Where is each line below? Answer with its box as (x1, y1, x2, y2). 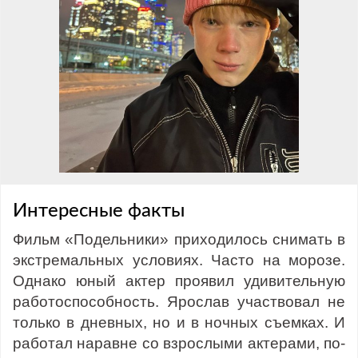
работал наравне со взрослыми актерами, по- (13, 334, 345, 352)
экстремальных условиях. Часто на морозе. (13, 251, 345, 268)
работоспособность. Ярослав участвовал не (13, 292, 345, 310)
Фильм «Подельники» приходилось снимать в (13, 230, 345, 248)
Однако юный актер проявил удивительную (13, 272, 345, 289)
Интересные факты (13, 201, 185, 221)
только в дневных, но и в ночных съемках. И (13, 313, 345, 331)
